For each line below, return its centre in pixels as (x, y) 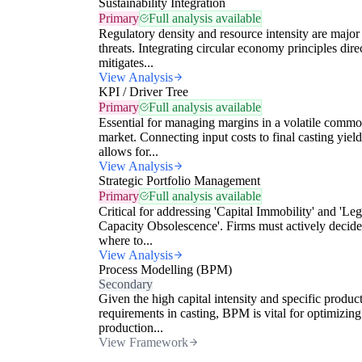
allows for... (128, 151)
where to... (126, 240)
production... (131, 327)
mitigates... (126, 62)
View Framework (143, 342)
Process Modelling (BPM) (165, 269)
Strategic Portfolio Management (179, 180)
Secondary (126, 284)
